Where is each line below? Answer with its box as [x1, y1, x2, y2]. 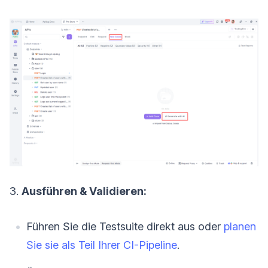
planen [224, 220, 256, 233]
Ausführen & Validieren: [22, 185, 147, 198]
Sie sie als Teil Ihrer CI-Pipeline [26, 239, 177, 252]
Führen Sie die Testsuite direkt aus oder [26, 220, 224, 233]
